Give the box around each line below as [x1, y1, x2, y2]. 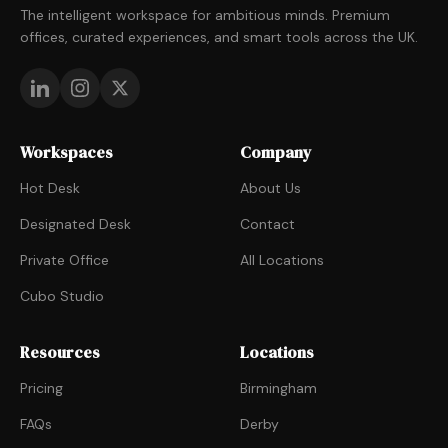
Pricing [20, 379, 63, 397]
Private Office [20, 251, 109, 269]
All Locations [240, 251, 324, 269]
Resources [20, 341, 100, 363]
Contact [240, 215, 295, 233]
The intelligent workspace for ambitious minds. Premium [20, 6, 390, 24]
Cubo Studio [20, 287, 104, 305]
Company [240, 141, 312, 163]
